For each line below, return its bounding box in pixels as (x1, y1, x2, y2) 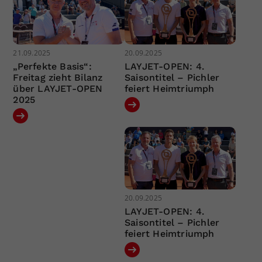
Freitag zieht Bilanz (13, 71, 103, 83)
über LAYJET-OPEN (13, 82, 103, 94)
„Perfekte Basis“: (13, 60, 92, 72)
